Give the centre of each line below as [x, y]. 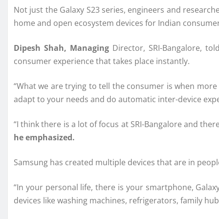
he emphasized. [44, 138]
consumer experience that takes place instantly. [102, 61]
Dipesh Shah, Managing [62, 48]
